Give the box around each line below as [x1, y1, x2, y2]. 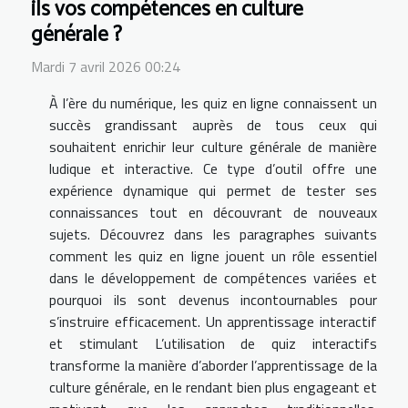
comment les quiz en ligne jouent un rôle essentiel [49, 245, 377, 268]
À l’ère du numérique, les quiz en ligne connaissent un [49, 92, 377, 115]
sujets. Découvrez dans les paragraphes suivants [49, 223, 377, 246]
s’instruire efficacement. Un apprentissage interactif [49, 311, 377, 333]
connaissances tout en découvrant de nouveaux [49, 201, 377, 224]
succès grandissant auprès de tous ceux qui [49, 114, 377, 137]
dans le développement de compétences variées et [49, 267, 377, 290]
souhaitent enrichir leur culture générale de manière [49, 136, 377, 158]
